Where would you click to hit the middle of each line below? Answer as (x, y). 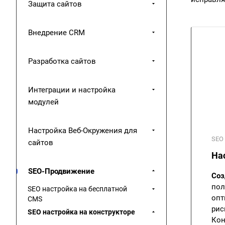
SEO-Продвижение (61, 171)
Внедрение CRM (57, 33)
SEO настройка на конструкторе (81, 212)
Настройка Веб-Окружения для (83, 131)
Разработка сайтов (62, 61)
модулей (43, 102)
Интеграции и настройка (72, 90)
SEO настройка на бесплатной (77, 189)
